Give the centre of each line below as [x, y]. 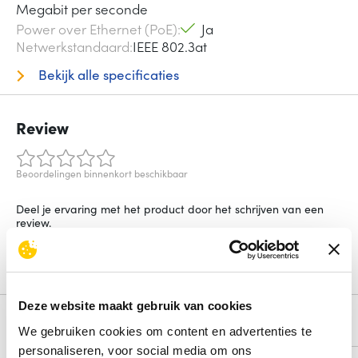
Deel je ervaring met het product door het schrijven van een [170, 209]
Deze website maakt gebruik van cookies [135, 306]
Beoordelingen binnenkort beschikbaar [102, 173]
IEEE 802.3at [170, 47]
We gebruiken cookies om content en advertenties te [165, 331]
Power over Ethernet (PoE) [97, 29]
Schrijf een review [74, 256]
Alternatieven [67, 327]
